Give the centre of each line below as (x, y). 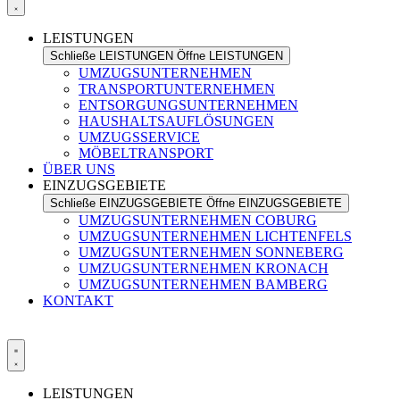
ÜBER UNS (79, 169)
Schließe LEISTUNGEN (112, 56)
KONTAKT (78, 300)
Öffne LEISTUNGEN (230, 56)
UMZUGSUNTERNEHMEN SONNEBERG (211, 252)
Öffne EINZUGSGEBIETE (274, 203)
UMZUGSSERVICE (139, 137)
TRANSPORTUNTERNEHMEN (177, 89)
